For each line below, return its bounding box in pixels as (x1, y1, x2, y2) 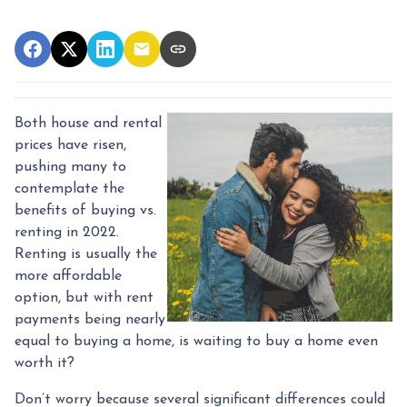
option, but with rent (15, 290, 154, 305)
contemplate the (15, 181, 124, 196)
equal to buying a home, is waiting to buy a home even (15, 333, 378, 349)
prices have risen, (15, 137, 126, 153)
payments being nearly (15, 312, 165, 327)
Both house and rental (15, 115, 162, 131)
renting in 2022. (15, 224, 119, 240)
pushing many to (15, 159, 126, 174)
